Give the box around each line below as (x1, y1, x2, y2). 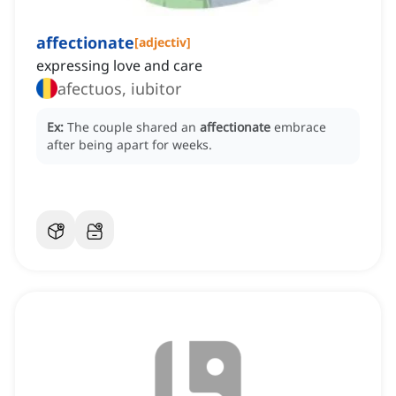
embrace (274, 118, 326, 136)
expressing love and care (36, 56, 202, 76)
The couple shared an (67, 118, 200, 136)
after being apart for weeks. (47, 136, 212, 154)
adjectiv (139, 34, 187, 51)
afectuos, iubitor (57, 78, 181, 100)
